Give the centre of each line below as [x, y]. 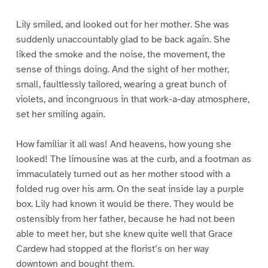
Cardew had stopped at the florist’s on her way [112, 249]
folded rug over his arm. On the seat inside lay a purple [130, 189]
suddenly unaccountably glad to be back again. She [123, 39]
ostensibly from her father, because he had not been [125, 219]
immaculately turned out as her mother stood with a [123, 174]
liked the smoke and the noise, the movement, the [121, 54]
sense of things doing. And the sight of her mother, [122, 69]
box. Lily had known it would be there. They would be [125, 204]
